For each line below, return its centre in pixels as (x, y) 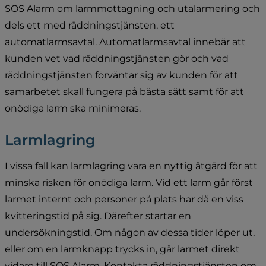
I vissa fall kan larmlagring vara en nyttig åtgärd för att (131, 166)
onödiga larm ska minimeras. (73, 108)
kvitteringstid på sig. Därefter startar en (98, 216)
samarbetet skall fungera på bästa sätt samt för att (124, 91)
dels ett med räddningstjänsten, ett (90, 25)
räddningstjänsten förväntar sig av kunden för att (121, 75)
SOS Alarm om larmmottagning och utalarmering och (132, 8)
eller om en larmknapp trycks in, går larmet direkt (122, 249)
